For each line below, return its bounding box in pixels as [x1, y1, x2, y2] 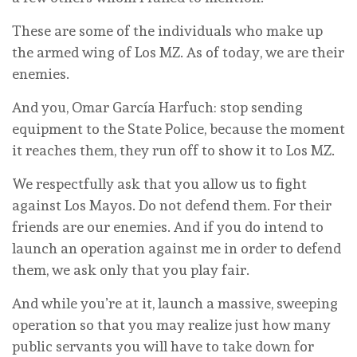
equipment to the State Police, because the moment [12, 120, 345, 138]
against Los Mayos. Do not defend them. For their [12, 197, 331, 214]
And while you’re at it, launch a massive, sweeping [12, 295, 338, 312]
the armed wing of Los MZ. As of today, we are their [12, 44, 344, 61]
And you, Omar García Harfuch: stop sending [12, 99, 303, 116]
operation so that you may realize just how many [12, 316, 331, 334]
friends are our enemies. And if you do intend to [12, 218, 324, 236]
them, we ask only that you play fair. [12, 261, 249, 279]
